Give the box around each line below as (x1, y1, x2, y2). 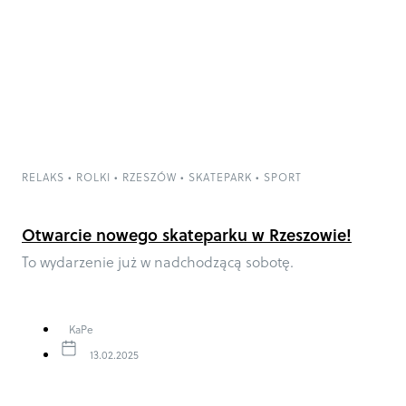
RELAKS (22, 169, 64, 185)
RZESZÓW (122, 169, 177, 185)
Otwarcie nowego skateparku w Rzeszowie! (22, 222, 352, 247)
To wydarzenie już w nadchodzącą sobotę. (22, 251, 295, 273)
